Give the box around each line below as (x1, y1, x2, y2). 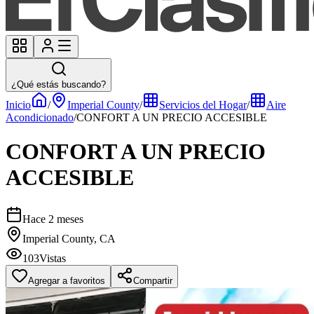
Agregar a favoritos (28, 275, 105, 286)
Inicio (6, 99, 31, 111)
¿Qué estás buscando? (11, 79, 106, 90)
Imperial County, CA (22, 232, 116, 245)
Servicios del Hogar (159, 99, 247, 111)
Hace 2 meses (22, 212, 83, 225)
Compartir (133, 275, 172, 286)
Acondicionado (6, 111, 74, 123)
